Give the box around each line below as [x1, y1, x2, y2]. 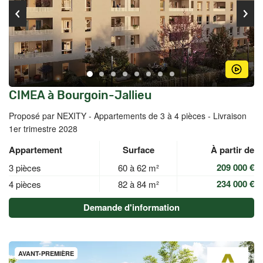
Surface [122, 143, 154, 156]
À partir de [211, 143, 254, 156]
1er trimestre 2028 [9, 123, 77, 134]
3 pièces [9, 161, 41, 174]
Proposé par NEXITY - [9, 110, 94, 122]
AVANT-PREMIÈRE [18, 249, 74, 258]
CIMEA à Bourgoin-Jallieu [9, 88, 151, 102]
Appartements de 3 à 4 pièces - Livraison [94, 110, 247, 122]
